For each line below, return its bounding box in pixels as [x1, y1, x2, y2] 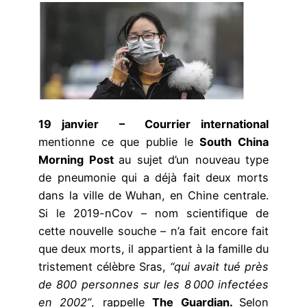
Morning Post [38, 153, 119, 167]
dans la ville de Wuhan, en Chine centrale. [38, 188, 269, 203]
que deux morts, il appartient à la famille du [38, 242, 269, 256]
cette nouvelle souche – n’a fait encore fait [38, 224, 269, 238]
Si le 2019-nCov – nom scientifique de [38, 206, 269, 221]
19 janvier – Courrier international [38, 117, 269, 132]
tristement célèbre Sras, [38, 260, 170, 274]
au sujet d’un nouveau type [119, 153, 269, 167]
